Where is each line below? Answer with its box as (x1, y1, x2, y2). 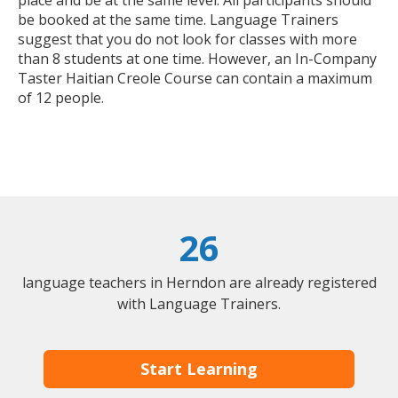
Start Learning (140, 357, 258, 379)
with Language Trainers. (117, 294, 281, 314)
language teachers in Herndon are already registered (21, 273, 377, 293)
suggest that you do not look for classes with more (18, 29, 357, 50)
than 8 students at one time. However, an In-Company (18, 49, 377, 69)
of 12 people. (18, 88, 104, 108)
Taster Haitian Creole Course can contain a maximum (18, 68, 372, 89)
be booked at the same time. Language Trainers (18, 10, 338, 30)
